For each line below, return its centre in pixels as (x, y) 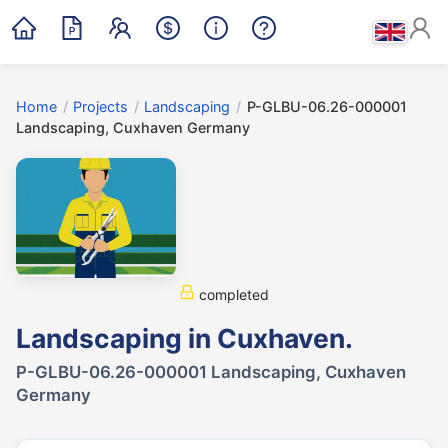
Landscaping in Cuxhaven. (184, 338)
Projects (101, 106)
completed (232, 294)
